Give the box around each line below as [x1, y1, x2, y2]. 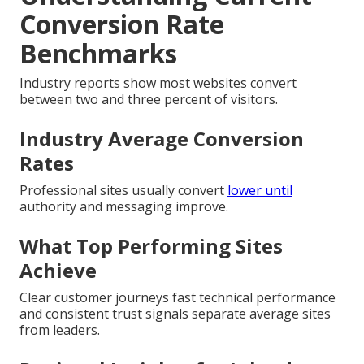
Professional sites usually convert [19, 180, 227, 199]
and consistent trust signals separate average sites [19, 304, 331, 323]
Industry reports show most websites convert [19, 73, 297, 92]
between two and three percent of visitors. [19, 89, 278, 108]
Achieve [19, 256, 97, 284]
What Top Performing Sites [19, 232, 283, 259]
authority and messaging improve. [19, 197, 228, 215]
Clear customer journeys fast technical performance [19, 288, 336, 306]
